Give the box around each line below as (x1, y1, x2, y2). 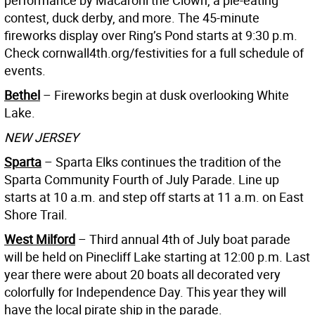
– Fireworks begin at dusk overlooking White (40, 86, 289, 103)
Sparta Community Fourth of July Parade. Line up (4, 170, 279, 188)
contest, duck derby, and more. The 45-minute (4, 8, 259, 26)
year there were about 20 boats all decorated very (4, 265, 281, 283)
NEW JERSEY (4, 128, 79, 146)
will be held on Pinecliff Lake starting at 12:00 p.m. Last (4, 247, 310, 265)
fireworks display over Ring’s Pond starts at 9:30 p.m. (4, 26, 297, 44)
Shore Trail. (4, 205, 67, 223)
